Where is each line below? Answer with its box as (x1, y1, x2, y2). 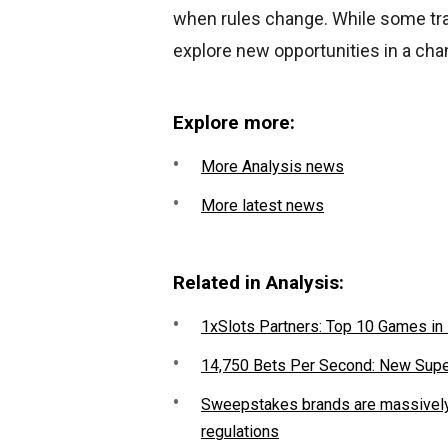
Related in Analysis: (173, 271, 344, 294)
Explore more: (173, 111, 295, 134)
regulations (201, 422, 279, 441)
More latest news (201, 196, 324, 215)
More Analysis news (201, 157, 344, 176)
